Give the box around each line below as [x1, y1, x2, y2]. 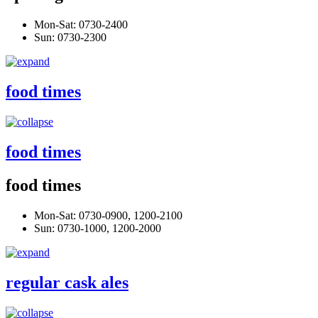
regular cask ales [6, 273, 128, 292]
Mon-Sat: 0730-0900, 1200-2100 [34, 209, 182, 221]
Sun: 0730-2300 [34, 31, 106, 44]
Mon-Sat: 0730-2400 [34, 18, 128, 31]
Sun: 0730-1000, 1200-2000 [34, 221, 161, 234]
